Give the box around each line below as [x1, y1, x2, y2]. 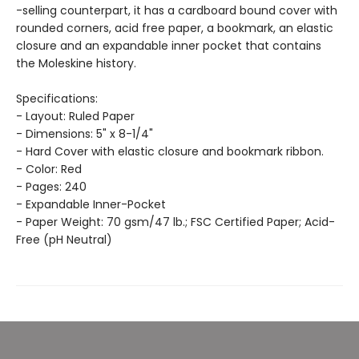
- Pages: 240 [16, 179, 87, 195]
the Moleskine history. [16, 55, 136, 71]
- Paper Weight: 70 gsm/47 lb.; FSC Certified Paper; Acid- [16, 214, 335, 230]
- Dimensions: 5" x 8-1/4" [16, 126, 153, 142]
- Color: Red [16, 161, 82, 177]
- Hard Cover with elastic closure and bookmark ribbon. [16, 143, 324, 159]
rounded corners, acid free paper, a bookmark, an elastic [16, 20, 333, 36]
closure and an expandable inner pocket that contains [16, 38, 321, 54]
